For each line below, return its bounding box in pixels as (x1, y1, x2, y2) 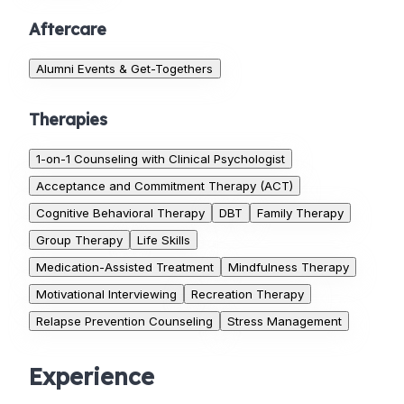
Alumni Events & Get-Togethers (36, 61, 214, 77)
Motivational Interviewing (36, 287, 177, 302)
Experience (29, 363, 154, 391)
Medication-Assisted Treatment (36, 260, 214, 275)
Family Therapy (257, 206, 344, 221)
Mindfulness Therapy (228, 260, 349, 275)
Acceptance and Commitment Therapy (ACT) (36, 179, 293, 194)
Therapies (29, 109, 107, 131)
